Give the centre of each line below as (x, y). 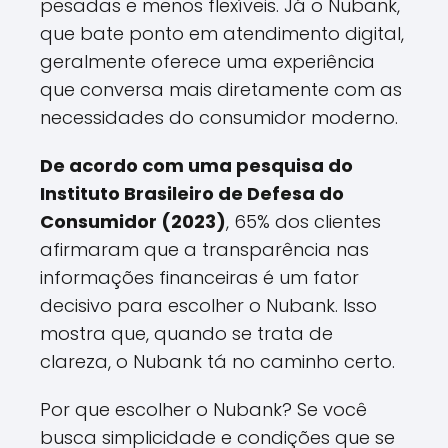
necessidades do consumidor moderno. (219, 117)
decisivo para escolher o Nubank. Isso (208, 305)
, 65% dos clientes (303, 221)
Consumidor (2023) (133, 221)
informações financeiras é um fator (199, 277)
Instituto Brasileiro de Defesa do (192, 193)
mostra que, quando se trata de (186, 333)
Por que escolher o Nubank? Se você (203, 409)
